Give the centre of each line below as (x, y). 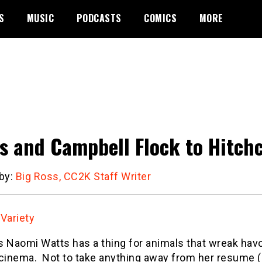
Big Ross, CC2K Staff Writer (83, 176)
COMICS (160, 18)
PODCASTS (99, 18)
